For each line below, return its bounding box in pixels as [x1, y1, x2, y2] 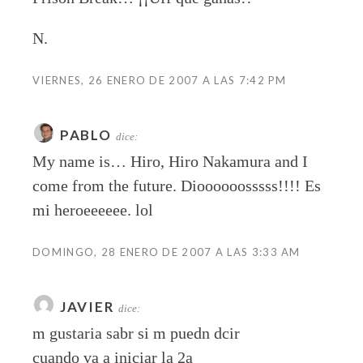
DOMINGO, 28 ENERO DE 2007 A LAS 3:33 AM [32, 246, 301, 259]
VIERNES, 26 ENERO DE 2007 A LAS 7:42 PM [32, 74, 287, 88]
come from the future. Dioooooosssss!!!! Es [32, 177, 321, 195]
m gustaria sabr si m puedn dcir [32, 324, 240, 343]
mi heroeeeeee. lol [32, 201, 153, 220]
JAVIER [60, 298, 115, 316]
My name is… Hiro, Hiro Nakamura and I [32, 152, 308, 171]
